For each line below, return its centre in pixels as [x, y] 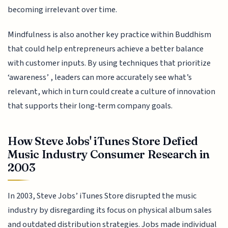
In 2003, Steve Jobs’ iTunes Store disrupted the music [102, 196]
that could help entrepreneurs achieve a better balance [106, 49]
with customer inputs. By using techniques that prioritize [109, 63]
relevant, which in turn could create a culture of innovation [112, 91]
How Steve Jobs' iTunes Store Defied [103, 141]
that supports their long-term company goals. [90, 106]
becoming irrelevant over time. [63, 10]
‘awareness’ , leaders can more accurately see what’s [100, 77]
